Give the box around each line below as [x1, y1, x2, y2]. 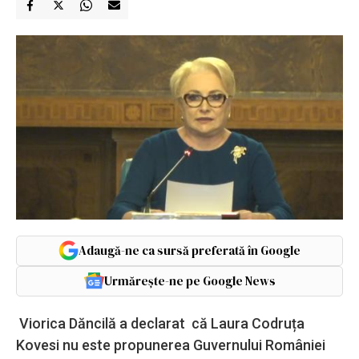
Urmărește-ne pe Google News [103, 272, 276, 289]
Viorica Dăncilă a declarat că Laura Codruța [16, 314, 305, 332]
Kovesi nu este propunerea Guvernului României [16, 336, 325, 353]
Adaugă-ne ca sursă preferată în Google [79, 241, 301, 259]
